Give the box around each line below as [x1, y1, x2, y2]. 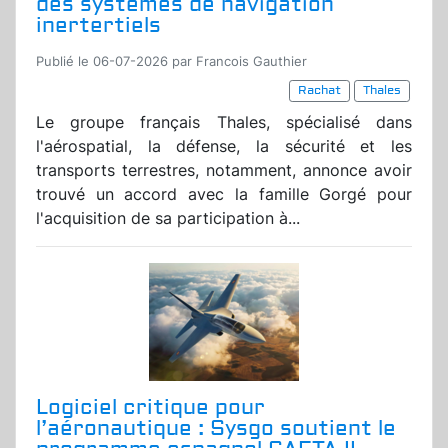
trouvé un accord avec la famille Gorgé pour [36, 184, 412, 205]
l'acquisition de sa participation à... [36, 208, 300, 229]
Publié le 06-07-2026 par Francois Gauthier [36, 54, 307, 70]
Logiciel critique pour [36, 394, 265, 422]
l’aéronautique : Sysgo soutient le [36, 415, 396, 443]
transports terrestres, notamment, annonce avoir [36, 160, 412, 181]
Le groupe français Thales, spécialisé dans [36, 112, 412, 133]
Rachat [298, 83, 341, 99]
